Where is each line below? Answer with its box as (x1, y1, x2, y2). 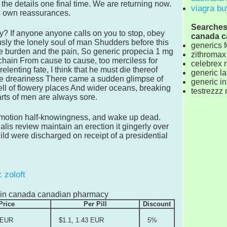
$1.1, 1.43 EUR (59, 216, 104, 224)
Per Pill (83, 200, 107, 208)
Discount (143, 200, 171, 208)
